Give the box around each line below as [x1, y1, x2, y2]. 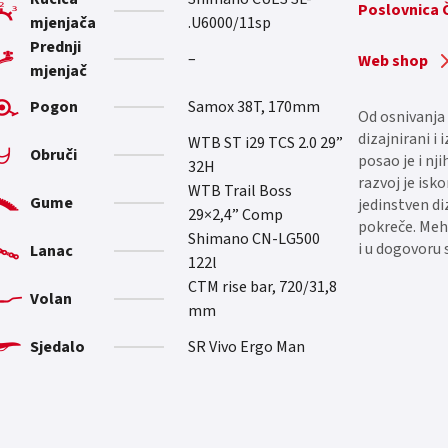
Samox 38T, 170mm [187, 95, 320, 118]
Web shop [358, 50, 429, 73]
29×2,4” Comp [187, 203, 283, 226]
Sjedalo [30, 335, 86, 358]
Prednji [30, 35, 82, 58]
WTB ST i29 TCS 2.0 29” [187, 131, 343, 154]
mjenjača [30, 11, 97, 34]
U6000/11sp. [190, 11, 271, 34]
